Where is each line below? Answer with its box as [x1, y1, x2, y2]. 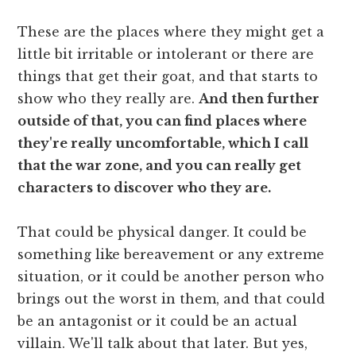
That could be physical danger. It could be [17, 223, 308, 240]
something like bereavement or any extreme [17, 246, 325, 262]
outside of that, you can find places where [17, 112, 308, 129]
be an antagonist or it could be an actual [17, 312, 298, 329]
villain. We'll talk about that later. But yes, [17, 335, 308, 351]
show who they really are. [17, 90, 199, 106]
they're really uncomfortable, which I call [17, 134, 309, 151]
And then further [199, 90, 320, 106]
